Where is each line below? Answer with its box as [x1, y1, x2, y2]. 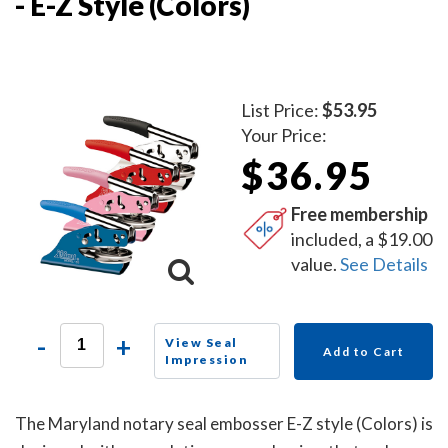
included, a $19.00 [291, 227, 433, 250]
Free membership [291, 202, 429, 225]
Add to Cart [322, 343, 405, 359]
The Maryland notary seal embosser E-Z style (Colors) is [15, 412, 433, 434]
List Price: [241, 98, 323, 121]
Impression [165, 351, 249, 367]
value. [291, 252, 341, 275]
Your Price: [241, 123, 328, 146]
